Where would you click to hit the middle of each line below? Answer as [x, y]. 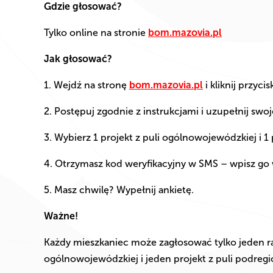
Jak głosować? [78, 59]
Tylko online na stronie [96, 33]
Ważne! [61, 216]
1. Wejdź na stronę [87, 85]
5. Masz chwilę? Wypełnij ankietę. [119, 190]
